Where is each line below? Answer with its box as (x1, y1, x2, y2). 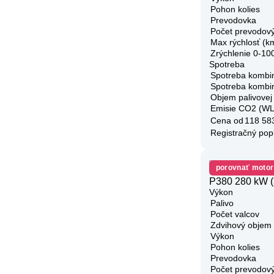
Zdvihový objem (210, 220, 272, 230)
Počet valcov (210, 209, 259, 219)
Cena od (210, 115, 243, 125)
